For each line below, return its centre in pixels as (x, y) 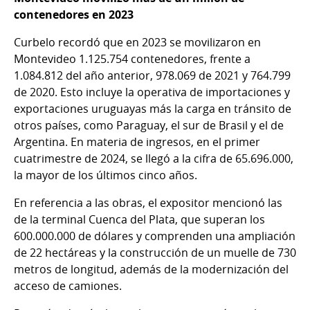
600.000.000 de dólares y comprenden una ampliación (155, 236)
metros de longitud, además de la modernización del (151, 269)
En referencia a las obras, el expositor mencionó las (148, 202)
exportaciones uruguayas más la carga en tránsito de (153, 108)
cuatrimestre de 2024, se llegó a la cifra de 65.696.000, (154, 158)
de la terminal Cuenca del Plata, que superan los (139, 219)
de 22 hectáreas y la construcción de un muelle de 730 (155, 252)
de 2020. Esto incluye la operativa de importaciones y (152, 92)
